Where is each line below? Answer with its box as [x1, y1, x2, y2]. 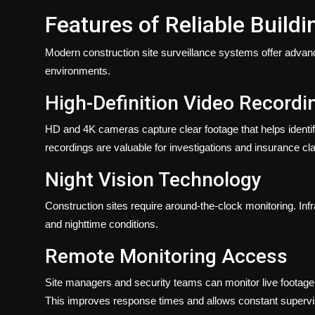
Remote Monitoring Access [45, 244, 288, 268]
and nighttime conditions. [45, 217, 158, 230]
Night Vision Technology [45, 167, 262, 191]
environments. [45, 64, 110, 77]
